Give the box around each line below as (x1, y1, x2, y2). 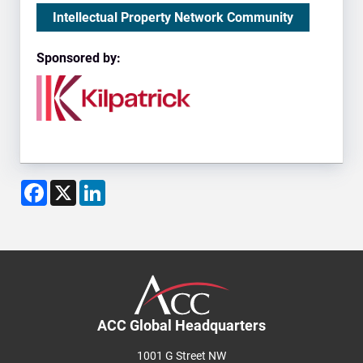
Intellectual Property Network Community (53, 9, 293, 25)
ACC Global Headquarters (97, 316, 266, 334)
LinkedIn (105, 177, 154, 194)
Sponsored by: (36, 49, 124, 66)
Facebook (47, 177, 103, 194)
